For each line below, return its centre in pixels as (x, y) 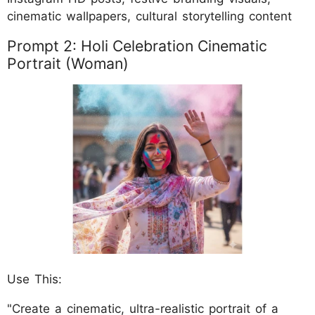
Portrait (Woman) (68, 64)
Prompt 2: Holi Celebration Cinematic (137, 46)
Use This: (34, 279)
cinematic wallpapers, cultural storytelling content (149, 17)
